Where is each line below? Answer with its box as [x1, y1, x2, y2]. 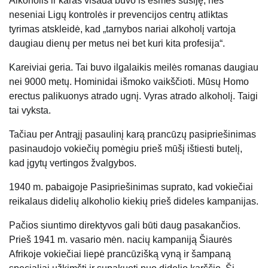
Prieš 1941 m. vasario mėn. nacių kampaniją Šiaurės [9, 234, 232, 245]
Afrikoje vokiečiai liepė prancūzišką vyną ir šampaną [9, 249, 231, 260]
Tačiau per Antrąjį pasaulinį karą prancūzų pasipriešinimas [9, 129, 256, 140]
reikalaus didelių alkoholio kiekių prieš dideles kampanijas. [9, 196, 258, 207]
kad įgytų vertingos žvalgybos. [9, 158, 136, 169]
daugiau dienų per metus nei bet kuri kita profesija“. [9, 38, 225, 49]
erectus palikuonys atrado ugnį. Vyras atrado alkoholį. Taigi [9, 91, 258, 102]
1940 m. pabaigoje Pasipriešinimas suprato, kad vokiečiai [9, 182, 253, 193]
